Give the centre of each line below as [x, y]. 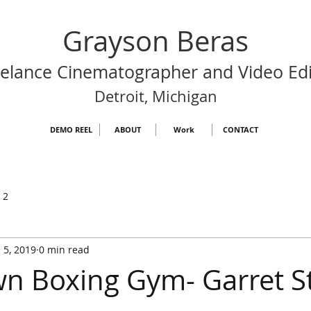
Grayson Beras [155, 41]
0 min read [64, 249]
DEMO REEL [71, 129]
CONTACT [240, 129]
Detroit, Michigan [155, 96]
